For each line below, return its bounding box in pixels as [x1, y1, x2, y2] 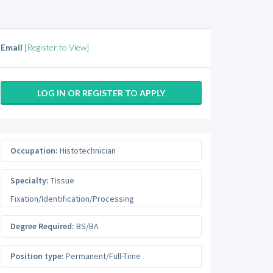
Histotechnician [58, 144, 116, 156]
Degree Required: [10, 220, 74, 232]
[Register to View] [24, 42, 89, 52]
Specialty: [10, 175, 49, 186]
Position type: [10, 250, 64, 261]
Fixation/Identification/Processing [10, 193, 134, 204]
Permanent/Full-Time [64, 250, 141, 261]
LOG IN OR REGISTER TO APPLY [37, 88, 165, 98]
